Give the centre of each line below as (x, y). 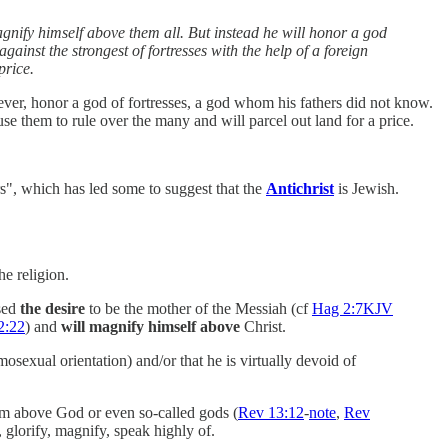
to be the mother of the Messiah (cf (198, 308)
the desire (52, 308)
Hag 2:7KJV (352, 308)
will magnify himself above (150, 326)
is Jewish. (366, 188)
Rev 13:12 (271, 412)
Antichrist (300, 188)
